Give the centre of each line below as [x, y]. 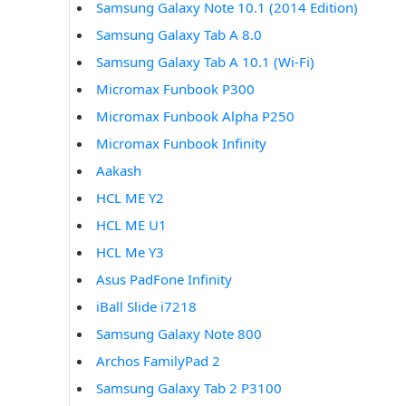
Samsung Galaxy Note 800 [179, 334]
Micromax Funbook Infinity [181, 144]
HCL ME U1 [131, 225]
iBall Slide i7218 [146, 307]
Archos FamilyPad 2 [158, 361]
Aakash [119, 171]
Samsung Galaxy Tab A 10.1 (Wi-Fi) [205, 62]
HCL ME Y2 [130, 198]
